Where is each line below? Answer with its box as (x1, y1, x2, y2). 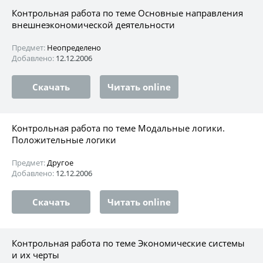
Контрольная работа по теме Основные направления (12, 6, 243, 19)
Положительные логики (12, 133, 116, 146)
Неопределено (47, 42, 101, 53)
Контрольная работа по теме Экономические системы (12, 237, 245, 249)
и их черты (12, 248, 59, 261)
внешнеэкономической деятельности (12, 18, 175, 31)
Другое (47, 157, 73, 168)
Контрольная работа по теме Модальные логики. (12, 122, 225, 134)
